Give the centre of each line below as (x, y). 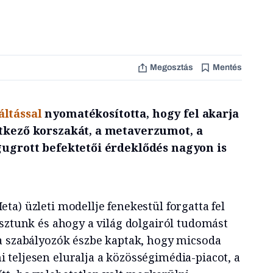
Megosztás (171, 67)
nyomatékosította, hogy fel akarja (142, 113)
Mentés (227, 67)
